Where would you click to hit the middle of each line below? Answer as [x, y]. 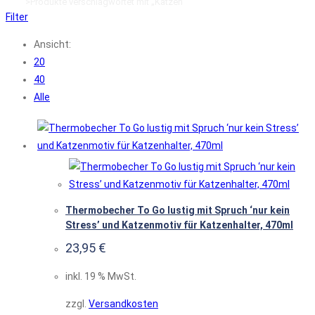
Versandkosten [123, 304]
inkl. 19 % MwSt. [101, 277]
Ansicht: [52, 45]
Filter [17, 17]
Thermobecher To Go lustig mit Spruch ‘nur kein [178, 210]
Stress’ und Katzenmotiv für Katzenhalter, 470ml [179, 225]
